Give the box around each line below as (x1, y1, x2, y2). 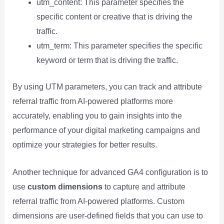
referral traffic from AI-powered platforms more (12, 97, 173, 106)
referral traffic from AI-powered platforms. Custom (12, 196, 184, 205)
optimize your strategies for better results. (12, 140, 157, 149)
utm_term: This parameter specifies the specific (36, 41, 202, 50)
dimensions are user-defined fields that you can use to (12, 211, 203, 220)
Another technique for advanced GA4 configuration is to (12, 167, 208, 176)
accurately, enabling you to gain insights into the (12, 111, 182, 120)
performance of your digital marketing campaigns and (12, 126, 200, 135)
